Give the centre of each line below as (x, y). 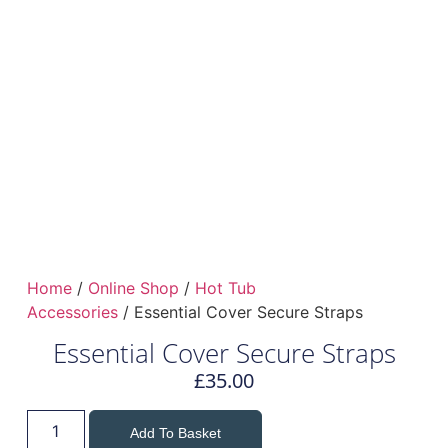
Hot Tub (225, 287)
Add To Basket (175, 432)
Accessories (72, 311)
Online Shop (133, 287)
